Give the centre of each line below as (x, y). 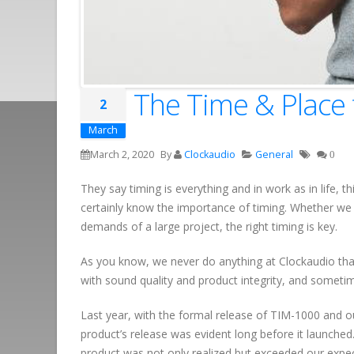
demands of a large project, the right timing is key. (209, 227)
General (274, 155)
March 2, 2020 (122, 155)
